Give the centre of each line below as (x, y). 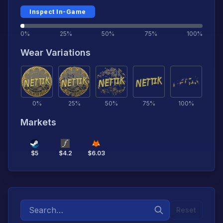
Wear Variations (56, 52)
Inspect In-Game (58, 11)
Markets (38, 122)
